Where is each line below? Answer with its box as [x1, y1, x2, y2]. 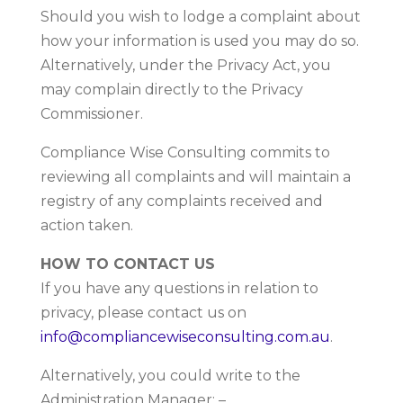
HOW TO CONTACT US [40, 255, 215, 273]
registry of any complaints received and [40, 192, 323, 210]
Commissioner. [40, 104, 143, 122]
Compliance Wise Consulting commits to [40, 143, 330, 161]
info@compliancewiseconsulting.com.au [40, 327, 330, 345]
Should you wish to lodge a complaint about [40, 7, 361, 25]
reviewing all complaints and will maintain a [40, 167, 351, 185]
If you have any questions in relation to [40, 279, 318, 297]
